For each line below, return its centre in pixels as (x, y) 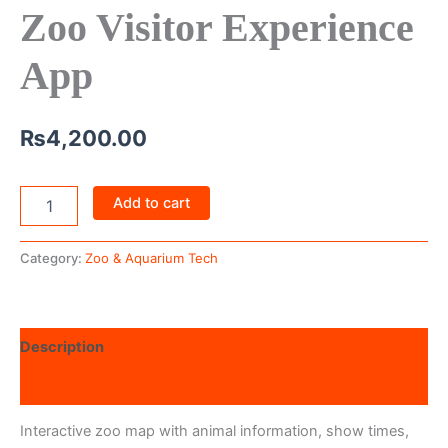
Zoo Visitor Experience (217, 28)
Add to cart (151, 203)
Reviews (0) (63, 385)
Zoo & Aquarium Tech (151, 258)
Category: (52, 258)
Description (62, 346)
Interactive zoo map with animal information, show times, (214, 431)
